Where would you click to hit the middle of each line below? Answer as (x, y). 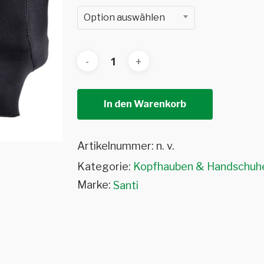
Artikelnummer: (116, 146)
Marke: (94, 185)
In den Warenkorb (145, 104)
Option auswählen (124, 17)
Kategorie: (105, 166)
